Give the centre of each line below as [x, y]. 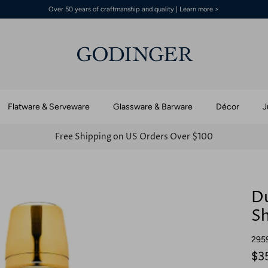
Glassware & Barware [153, 106]
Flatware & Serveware [49, 106]
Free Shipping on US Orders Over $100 [134, 136]
